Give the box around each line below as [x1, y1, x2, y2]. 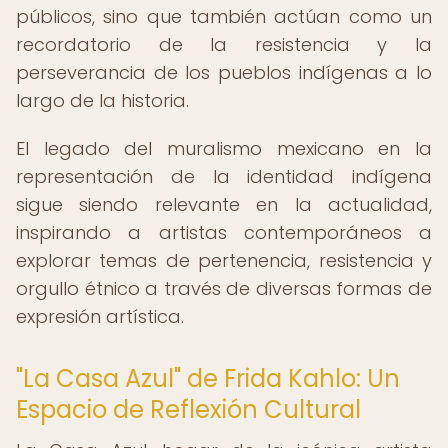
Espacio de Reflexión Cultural [16, 393, 361, 426]
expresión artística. [16, 304, 184, 329]
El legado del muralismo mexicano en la [16, 136, 432, 161]
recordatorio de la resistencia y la [16, 32, 432, 57]
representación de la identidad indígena [16, 164, 432, 189]
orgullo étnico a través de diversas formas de [16, 276, 432, 301]
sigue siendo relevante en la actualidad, [16, 192, 432, 217]
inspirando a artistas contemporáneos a [16, 220, 432, 245]
